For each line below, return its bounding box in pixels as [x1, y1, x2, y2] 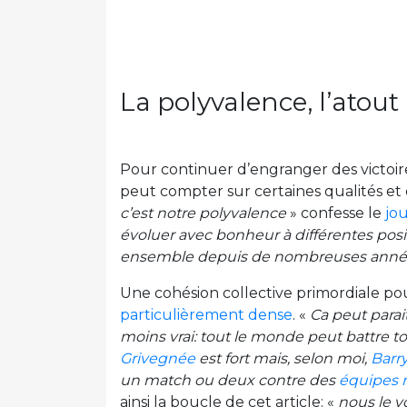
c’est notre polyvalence [120, 204, 286, 223]
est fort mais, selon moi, [195, 350, 371, 368]
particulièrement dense [120, 306, 293, 324]
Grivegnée [120, 350, 195, 368]
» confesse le [286, 204, 385, 223]
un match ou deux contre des [120, 372, 339, 390]
